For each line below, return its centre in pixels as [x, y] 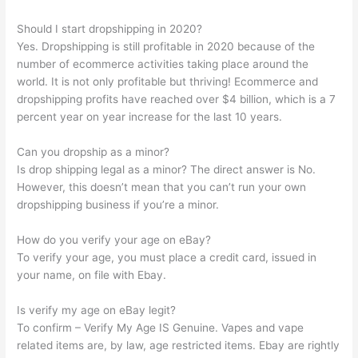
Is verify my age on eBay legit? [97, 310]
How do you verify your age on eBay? [114, 239]
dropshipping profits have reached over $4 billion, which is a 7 [177, 99]
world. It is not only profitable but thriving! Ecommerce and [168, 81]
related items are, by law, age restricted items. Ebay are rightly [179, 345]
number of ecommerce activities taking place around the [163, 64]
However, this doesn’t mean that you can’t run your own [162, 187]
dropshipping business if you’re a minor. [118, 204]
